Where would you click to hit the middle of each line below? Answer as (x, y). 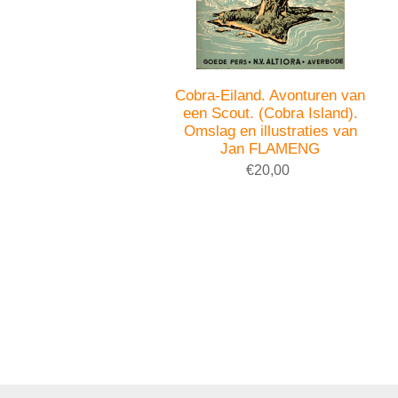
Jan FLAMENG (271, 148)
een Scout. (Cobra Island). (270, 113)
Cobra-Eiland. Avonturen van (271, 95)
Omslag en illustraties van (270, 131)
